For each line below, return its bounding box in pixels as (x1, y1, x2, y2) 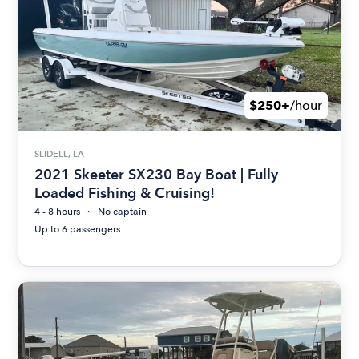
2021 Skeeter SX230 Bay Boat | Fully (34, 165, 279, 183)
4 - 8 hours (34, 205, 81, 217)
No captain (98, 205, 147, 217)
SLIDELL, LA (34, 148, 85, 159)
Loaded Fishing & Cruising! (34, 184, 216, 201)
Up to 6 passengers (34, 223, 121, 235)
